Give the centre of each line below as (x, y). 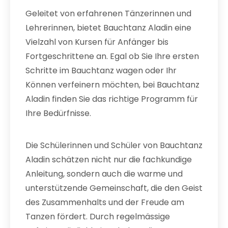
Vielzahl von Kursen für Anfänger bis (97, 42)
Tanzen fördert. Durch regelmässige (98, 217)
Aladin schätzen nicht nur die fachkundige (109, 160)
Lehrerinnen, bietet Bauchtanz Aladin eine (108, 28)
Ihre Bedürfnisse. (58, 113)
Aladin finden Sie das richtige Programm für (112, 99)
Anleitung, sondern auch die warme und (104, 174)
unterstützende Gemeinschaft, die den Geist (114, 188)
